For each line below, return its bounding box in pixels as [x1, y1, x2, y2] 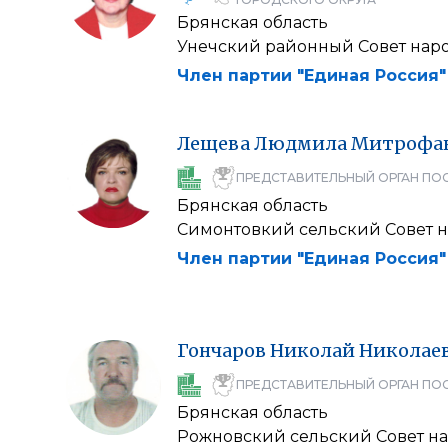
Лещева [177, 131, 250, 155]
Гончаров [177, 338, 266, 362]
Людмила [254, 131, 347, 155]
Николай [270, 338, 355, 362]
